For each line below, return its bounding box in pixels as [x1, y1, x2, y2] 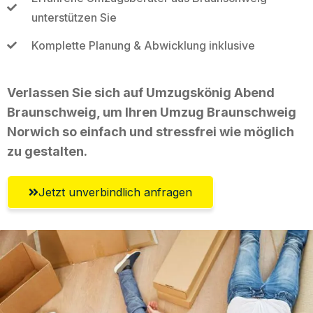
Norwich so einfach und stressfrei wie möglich [7, 124, 294, 139]
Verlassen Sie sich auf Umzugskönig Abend [7, 85, 275, 100]
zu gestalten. [7, 143, 87, 159]
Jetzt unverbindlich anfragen [38, 184, 192, 199]
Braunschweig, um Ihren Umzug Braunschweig [7, 104, 296, 119]
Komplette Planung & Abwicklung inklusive [31, 38, 255, 52]
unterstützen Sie [31, 10, 117, 24]
